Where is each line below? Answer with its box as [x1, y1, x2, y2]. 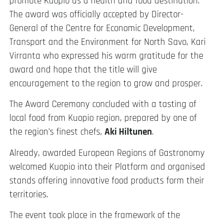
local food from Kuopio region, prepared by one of [9, 112, 197, 125]
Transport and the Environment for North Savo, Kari [9, 36, 206, 48]
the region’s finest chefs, [9, 126, 105, 139]
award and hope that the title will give [9, 63, 157, 76]
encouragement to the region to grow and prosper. [9, 77, 203, 90]
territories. [9, 188, 48, 201]
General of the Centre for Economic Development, [9, 22, 195, 35]
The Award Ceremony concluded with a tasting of [9, 98, 196, 111]
